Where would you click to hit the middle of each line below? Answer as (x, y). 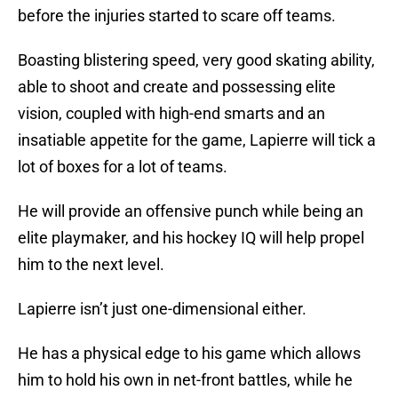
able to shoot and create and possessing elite (177, 87)
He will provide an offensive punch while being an (191, 211)
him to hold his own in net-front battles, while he (185, 380)
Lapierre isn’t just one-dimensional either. (162, 309)
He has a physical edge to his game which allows (189, 354)
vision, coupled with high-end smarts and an (171, 114)
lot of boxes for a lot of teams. (123, 167)
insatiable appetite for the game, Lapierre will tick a (197, 140)
